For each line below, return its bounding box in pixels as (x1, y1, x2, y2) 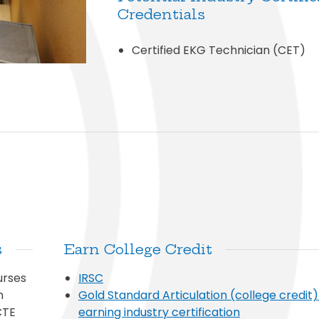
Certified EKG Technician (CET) (132, 41, 305, 58)
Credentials (117, 5, 205, 23)
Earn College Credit (64, 240, 212, 258)
